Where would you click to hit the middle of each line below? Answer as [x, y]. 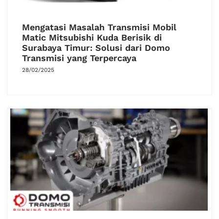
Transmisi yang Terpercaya [79, 58]
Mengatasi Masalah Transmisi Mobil [99, 27]
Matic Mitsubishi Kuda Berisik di [92, 38]
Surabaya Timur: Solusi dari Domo [96, 48]
